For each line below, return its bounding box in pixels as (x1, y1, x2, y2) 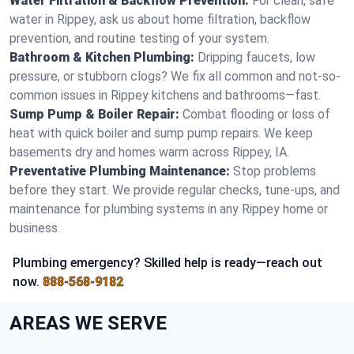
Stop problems (233, 164, 316, 179)
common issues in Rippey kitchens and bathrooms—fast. (9, 88, 321, 103)
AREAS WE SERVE (9, 312, 167, 334)
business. (9, 220, 60, 235)
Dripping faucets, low (198, 50, 315, 65)
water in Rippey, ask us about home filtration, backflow (9, 12, 311, 27)
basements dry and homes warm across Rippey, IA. (9, 145, 289, 160)
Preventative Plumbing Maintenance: (9, 164, 230, 179)
